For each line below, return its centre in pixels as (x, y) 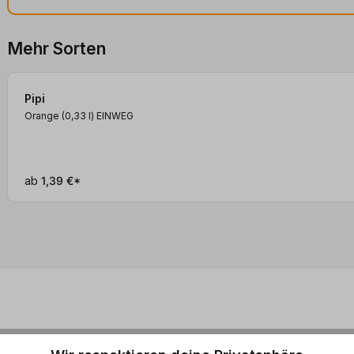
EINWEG (115, 116)
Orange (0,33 (57, 116)
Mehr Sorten (57, 49)
